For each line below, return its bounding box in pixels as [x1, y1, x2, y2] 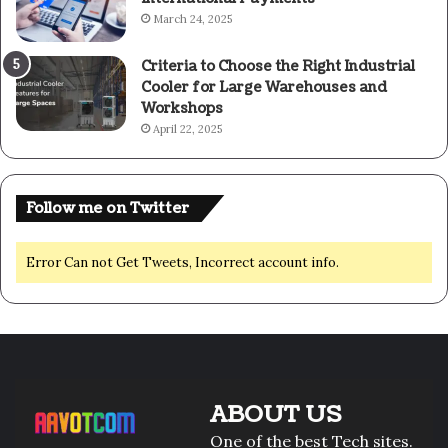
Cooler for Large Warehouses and [141, 78, 387, 98]
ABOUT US [210, 398, 341, 432]
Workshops [141, 99, 223, 119]
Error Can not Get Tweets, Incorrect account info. [26, 254, 339, 272]
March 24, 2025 [153, 12, 232, 27]
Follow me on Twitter [26, 198, 189, 220]
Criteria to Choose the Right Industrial [141, 57, 415, 77]
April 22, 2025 [153, 122, 222, 137]
